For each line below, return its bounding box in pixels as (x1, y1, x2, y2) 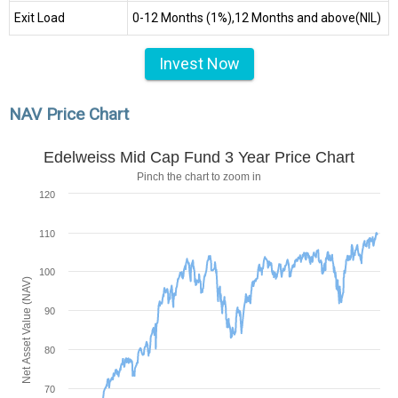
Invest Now (158, 54, 240, 74)
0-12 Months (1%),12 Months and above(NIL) (132, 11, 381, 26)
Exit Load (14, 11, 65, 26)
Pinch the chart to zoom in (137, 170, 261, 183)
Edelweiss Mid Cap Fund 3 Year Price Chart (44, 147, 354, 166)
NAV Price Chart (9, 104, 129, 125)
